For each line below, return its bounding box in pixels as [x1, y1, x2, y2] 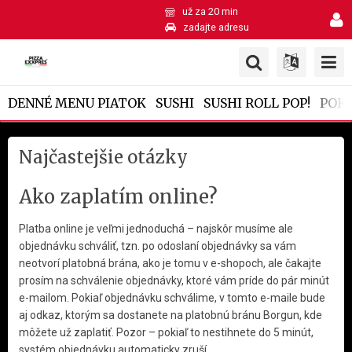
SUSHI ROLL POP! [203, 94, 310, 111]
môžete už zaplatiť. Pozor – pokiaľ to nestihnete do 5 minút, [19, 326, 313, 339]
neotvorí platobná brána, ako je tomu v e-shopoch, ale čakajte [19, 257, 321, 269]
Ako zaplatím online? [19, 185, 218, 208]
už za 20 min [181, 5, 238, 17]
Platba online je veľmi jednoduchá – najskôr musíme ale [19, 222, 293, 235]
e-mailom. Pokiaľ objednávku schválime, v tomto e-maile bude [19, 291, 325, 304]
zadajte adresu [182, 21, 249, 33]
